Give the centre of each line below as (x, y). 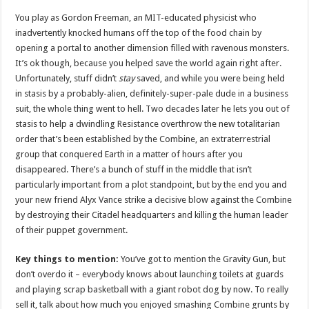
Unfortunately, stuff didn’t (67, 78)
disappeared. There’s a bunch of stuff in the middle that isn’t (134, 169)
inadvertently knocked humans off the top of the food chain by (139, 32)
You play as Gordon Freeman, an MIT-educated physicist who (136, 17)
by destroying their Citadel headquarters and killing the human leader (152, 215)
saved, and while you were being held (210, 78)
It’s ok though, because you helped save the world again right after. (149, 63)
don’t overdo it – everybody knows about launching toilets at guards (150, 274)
